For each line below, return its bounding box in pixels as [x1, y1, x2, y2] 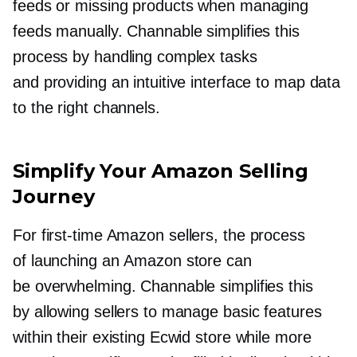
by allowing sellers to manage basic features [13, 303, 322, 321]
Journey [13, 185, 95, 209]
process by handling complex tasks [13, 48, 257, 66]
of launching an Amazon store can [13, 252, 252, 270]
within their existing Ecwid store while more [13, 328, 312, 347]
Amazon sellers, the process [102, 226, 305, 245]
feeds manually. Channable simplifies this [13, 22, 300, 41]
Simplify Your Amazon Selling [13, 159, 308, 183]
